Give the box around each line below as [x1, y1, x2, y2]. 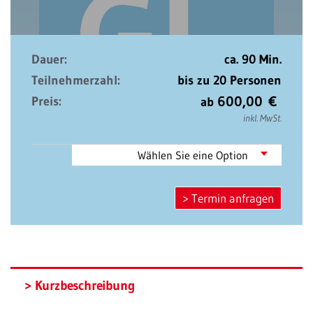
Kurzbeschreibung [34, 277, 135, 293]
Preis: [31, 94, 61, 109]
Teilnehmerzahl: [31, 73, 120, 88]
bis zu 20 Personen [177, 73, 282, 88]
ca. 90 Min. [224, 52, 282, 67]
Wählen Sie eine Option [138, 148, 248, 162]
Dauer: [31, 52, 67, 67]
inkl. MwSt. [243, 112, 282, 124]
